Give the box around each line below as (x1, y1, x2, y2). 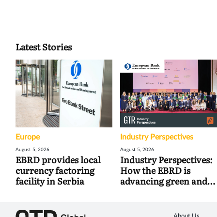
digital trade (120, 185, 171, 199)
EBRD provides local (15, 153, 101, 167)
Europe (15, 133, 40, 141)
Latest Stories (15, 40, 72, 54)
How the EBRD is (120, 164, 190, 177)
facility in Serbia (15, 174, 84, 188)
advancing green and (120, 174, 207, 188)
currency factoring (15, 164, 94, 177)
